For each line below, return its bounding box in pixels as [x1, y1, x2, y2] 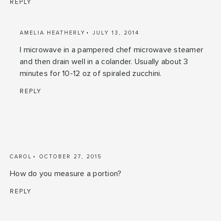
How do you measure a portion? [10, 169, 122, 178]
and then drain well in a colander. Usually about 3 [20, 57, 188, 66]
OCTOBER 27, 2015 [39, 153, 102, 159]
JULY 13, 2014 [93, 30, 139, 36]
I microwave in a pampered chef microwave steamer [20, 45, 203, 54]
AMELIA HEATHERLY [20, 30, 85, 36]
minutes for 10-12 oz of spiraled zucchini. [20, 69, 162, 77]
